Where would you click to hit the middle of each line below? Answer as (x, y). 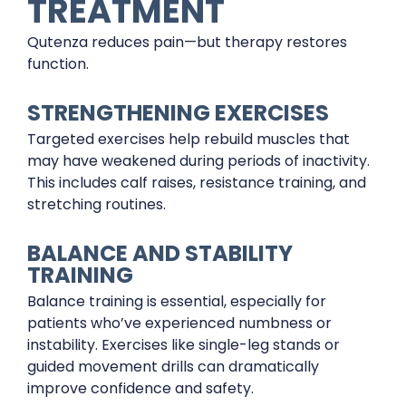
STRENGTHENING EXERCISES (178, 112)
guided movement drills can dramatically (173, 366)
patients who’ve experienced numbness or (179, 323)
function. (58, 63)
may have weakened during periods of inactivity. (198, 160)
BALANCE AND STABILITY (160, 253)
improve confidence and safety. (140, 388)
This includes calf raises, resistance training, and (197, 182)
